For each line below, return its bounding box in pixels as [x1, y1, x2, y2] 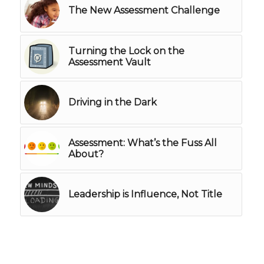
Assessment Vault [68, 57, 151, 68]
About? [68, 148, 104, 160]
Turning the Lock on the [68, 45, 184, 57]
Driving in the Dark [68, 97, 157, 108]
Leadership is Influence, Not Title [68, 189, 222, 200]
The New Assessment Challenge [68, 5, 220, 16]
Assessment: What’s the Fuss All [68, 137, 217, 149]
